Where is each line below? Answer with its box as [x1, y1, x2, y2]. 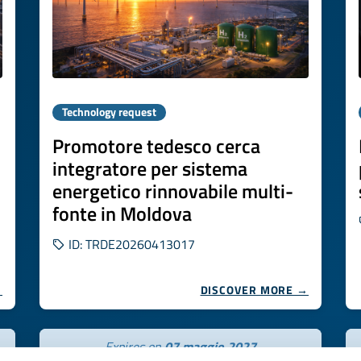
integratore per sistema [52, 154, 247, 183]
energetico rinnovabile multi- [52, 176, 293, 205]
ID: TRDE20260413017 [65, 234, 195, 254]
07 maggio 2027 [164, 337, 256, 356]
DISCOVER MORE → [200, 281, 309, 298]
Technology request [62, 104, 156, 120]
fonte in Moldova [52, 199, 192, 228]
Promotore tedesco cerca [52, 131, 260, 160]
